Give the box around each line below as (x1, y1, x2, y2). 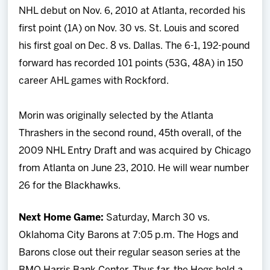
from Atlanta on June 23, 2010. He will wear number (19, 163, 250, 173)
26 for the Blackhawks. (19, 181, 121, 190)
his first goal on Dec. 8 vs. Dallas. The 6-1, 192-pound (19, 41, 251, 51)
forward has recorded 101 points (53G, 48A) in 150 (19, 58, 244, 68)
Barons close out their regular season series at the (19, 248, 241, 257)
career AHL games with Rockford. (19, 76, 169, 86)
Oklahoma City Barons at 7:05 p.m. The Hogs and (19, 230, 239, 240)
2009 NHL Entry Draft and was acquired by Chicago (19, 146, 251, 155)
